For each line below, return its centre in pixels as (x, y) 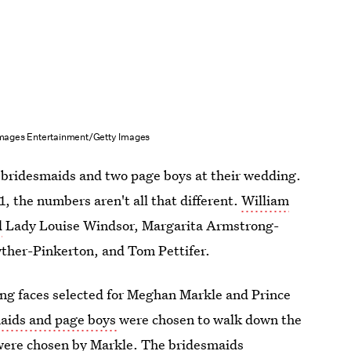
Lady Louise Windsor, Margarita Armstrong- (141, 226)
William (266, 201)
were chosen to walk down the (211, 320)
